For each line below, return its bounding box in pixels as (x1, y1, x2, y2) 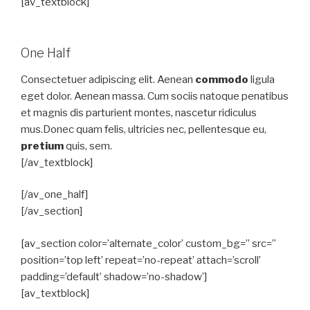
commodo (195, 73, 248, 86)
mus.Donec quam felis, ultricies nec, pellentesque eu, (21, 122, 266, 136)
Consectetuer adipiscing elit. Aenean (21, 73, 195, 86)
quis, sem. (64, 139, 112, 152)
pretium (21, 139, 64, 152)
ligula (248, 73, 275, 86)
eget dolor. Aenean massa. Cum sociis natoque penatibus (21, 89, 289, 102)
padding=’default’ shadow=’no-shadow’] (21, 270, 207, 283)
